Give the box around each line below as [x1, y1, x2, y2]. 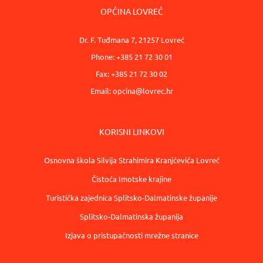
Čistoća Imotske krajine [92, 173, 171, 184]
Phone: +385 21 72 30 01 [90, 51, 173, 62]
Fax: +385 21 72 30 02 [96, 68, 167, 79]
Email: [90, 85, 113, 96]
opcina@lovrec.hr [112, 85, 173, 96]
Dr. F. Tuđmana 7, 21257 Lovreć [79, 34, 184, 45]
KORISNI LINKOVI [99, 126, 164, 137]
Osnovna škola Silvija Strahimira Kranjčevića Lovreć [43, 154, 220, 165]
